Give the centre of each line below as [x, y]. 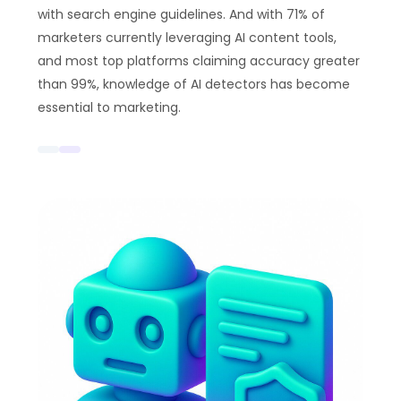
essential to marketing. [109, 107]
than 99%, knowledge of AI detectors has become [194, 84]
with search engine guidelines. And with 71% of [181, 14]
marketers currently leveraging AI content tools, [187, 38]
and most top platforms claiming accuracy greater [199, 61]
